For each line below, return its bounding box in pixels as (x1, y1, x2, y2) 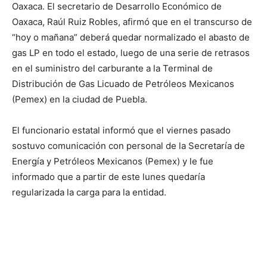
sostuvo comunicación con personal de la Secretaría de (12, 140, 245, 151)
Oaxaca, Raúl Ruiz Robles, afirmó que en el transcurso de (12, 16, 252, 27)
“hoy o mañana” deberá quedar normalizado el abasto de (12, 32, 250, 43)
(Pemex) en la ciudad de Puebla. (12, 94, 147, 105)
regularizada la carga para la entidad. (12, 187, 166, 198)
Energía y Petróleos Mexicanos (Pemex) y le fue (12, 156, 213, 167)
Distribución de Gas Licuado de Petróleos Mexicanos (12, 78, 234, 89)
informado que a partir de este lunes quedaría (12, 171, 205, 182)
